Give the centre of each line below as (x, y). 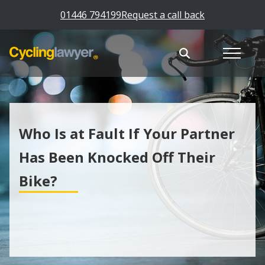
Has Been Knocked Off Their (117, 157)
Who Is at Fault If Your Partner (127, 133)
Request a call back (163, 14)
